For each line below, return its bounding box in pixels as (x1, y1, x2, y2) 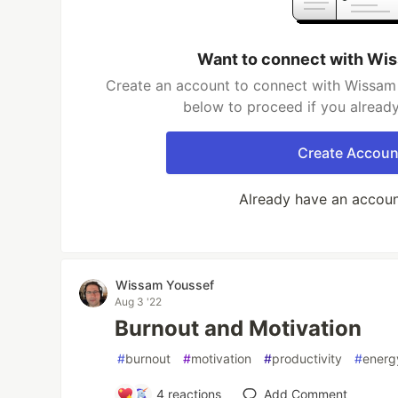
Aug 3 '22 (115, 295, 163, 308)
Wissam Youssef (115, 277, 215, 292)
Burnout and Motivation (115, 315, 362, 341)
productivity (272, 351, 343, 366)
